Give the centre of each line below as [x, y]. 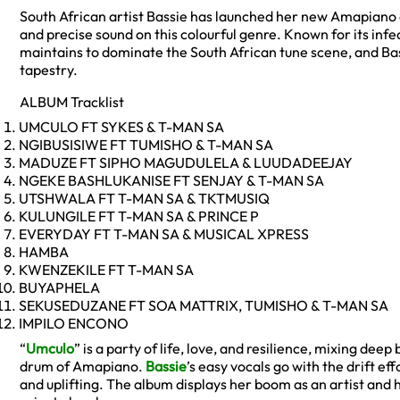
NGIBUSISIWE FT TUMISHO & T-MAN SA [146, 145]
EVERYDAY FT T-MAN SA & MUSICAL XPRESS [164, 234]
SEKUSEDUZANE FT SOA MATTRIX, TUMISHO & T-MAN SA [204, 306]
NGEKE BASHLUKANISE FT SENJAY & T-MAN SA [171, 181]
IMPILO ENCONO [74, 324]
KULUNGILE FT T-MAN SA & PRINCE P [139, 217]
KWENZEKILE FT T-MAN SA [106, 270]
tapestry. [49, 70]
